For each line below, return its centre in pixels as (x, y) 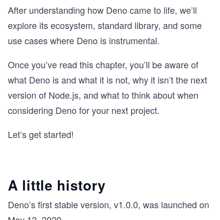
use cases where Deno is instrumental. (84, 40)
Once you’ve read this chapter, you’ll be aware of (103, 64)
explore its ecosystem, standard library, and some (105, 25)
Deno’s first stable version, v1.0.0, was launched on (109, 204)
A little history (57, 185)
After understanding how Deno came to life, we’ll (102, 10)
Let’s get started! (41, 134)
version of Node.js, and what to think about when (103, 95)
